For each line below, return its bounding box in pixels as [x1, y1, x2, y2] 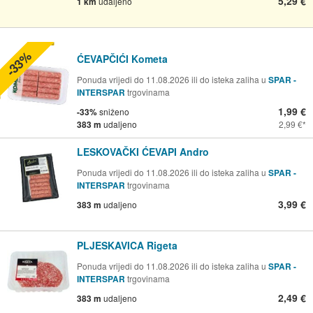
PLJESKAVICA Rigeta [77, 238, 177, 253]
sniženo [97, 105, 129, 117]
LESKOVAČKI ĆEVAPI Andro [77, 145, 209, 159]
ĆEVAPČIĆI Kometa [77, 51, 168, 66]
